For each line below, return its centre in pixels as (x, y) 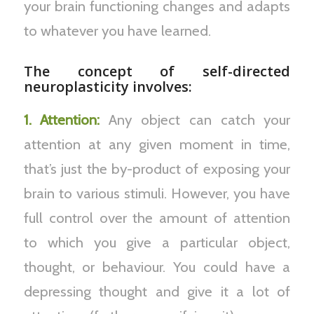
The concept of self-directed (157, 71)
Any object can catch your (195, 119)
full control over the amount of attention (157, 217)
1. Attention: (62, 119)
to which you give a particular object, (157, 242)
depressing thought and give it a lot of (157, 291)
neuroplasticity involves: (108, 87)
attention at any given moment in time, (157, 144)
